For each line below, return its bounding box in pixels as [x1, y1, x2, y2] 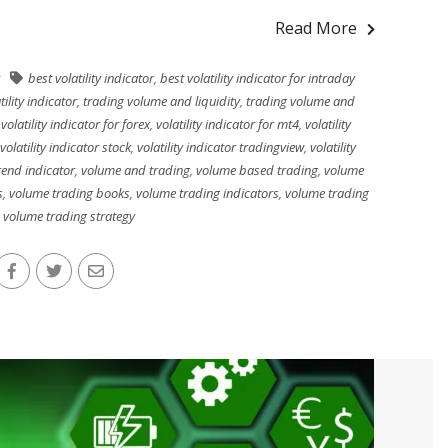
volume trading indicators [136, 184, 279, 202]
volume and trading [80, 161, 190, 179]
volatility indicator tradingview [137, 138, 304, 156]
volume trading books [9, 184, 130, 202]
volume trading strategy [3, 207, 135, 225]
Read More [275, 17, 358, 39]
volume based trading [195, 161, 318, 179]
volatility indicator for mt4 [155, 115, 299, 133]
